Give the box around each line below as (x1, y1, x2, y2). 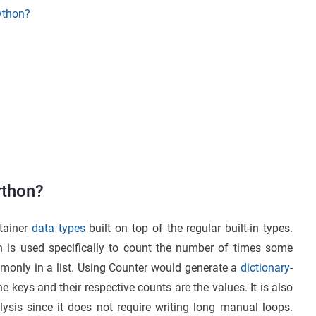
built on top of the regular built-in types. (85, 221, 293, 235)
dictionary (241, 260, 290, 274)
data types (31, 221, 85, 235)
